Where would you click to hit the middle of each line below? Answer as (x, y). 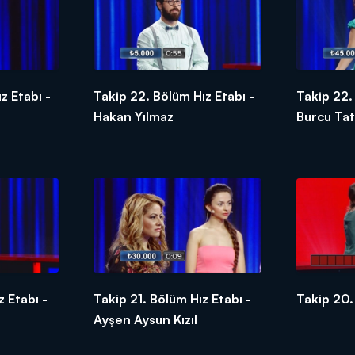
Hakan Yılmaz (133, 116)
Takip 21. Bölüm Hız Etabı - (172, 298)
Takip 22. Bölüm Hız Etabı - (174, 95)
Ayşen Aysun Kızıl (145, 319)
